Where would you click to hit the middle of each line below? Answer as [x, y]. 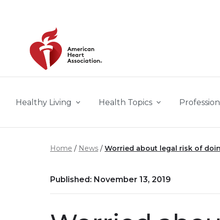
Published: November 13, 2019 [110, 179]
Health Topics [125, 102]
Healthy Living [44, 102]
